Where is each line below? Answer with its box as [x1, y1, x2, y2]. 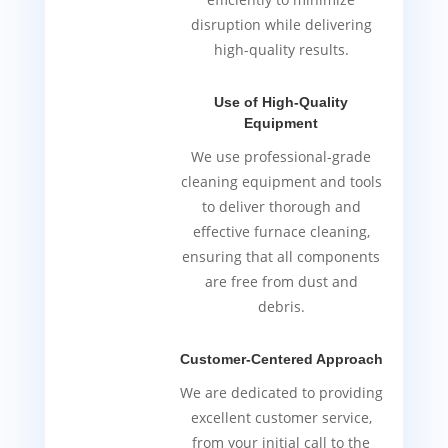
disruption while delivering [190, 15, 372, 35]
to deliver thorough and [201, 197, 361, 217]
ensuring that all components [182, 247, 381, 267]
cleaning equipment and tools [180, 172, 382, 192]
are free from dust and [204, 272, 358, 292]
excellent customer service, [190, 408, 372, 428]
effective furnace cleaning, [192, 222, 370, 242]
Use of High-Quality [214, 94, 349, 111]
